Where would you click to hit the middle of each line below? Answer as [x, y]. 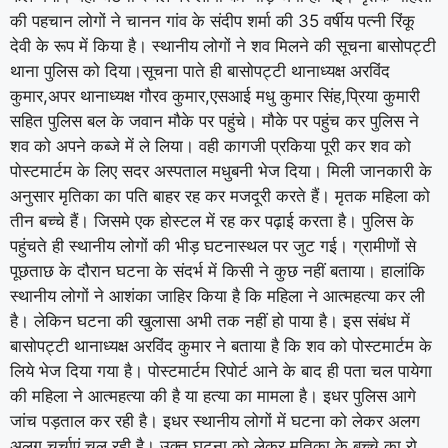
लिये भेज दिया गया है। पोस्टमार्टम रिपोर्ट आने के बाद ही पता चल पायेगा [221, 370]
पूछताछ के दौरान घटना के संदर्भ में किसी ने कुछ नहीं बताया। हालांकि [217, 270]
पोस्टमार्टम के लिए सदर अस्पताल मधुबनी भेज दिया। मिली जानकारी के [221, 170]
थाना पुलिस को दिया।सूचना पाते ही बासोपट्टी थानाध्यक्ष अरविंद [200, 70]
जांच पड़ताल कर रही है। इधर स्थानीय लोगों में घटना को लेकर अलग [215, 420]
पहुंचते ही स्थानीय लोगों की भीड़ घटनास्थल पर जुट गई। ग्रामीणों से [213, 245]
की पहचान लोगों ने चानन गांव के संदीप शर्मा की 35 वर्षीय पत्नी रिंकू [212, 20]
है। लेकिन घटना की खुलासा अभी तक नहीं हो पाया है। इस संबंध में [210, 320]
